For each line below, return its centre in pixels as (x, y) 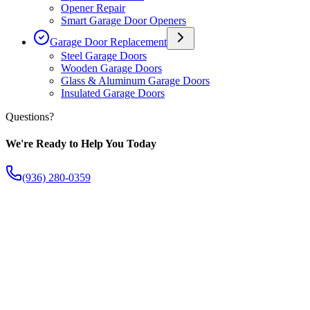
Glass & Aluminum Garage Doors (135, 80)
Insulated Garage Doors (113, 93)
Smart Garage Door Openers (124, 20)
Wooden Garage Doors (111, 68)
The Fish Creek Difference (81, 218)
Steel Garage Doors (104, 55)
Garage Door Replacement (108, 42)
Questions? (30, 116)
